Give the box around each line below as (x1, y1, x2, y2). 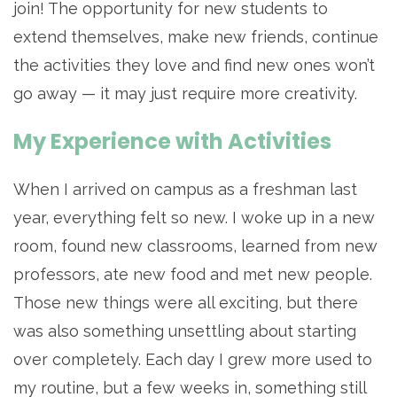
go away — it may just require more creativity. (13, 84, 357, 104)
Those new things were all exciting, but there (13, 293, 358, 313)
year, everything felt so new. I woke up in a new (13, 208, 375, 228)
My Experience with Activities (13, 127, 331, 157)
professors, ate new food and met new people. (13, 265, 372, 284)
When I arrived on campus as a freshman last (13, 180, 357, 199)
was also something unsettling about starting (13, 322, 356, 341)
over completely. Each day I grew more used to (13, 350, 372, 370)
